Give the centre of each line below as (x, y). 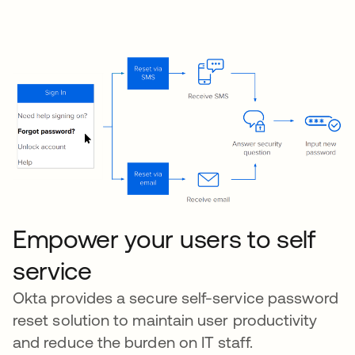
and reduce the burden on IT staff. (133, 342)
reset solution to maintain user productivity (165, 319)
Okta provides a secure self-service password (176, 297)
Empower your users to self (164, 239)
